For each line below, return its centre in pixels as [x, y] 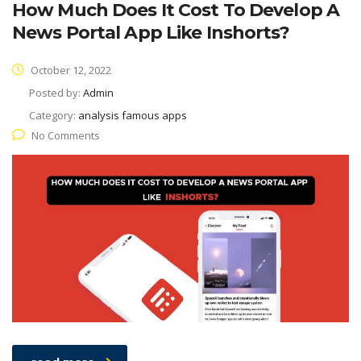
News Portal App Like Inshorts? [151, 33]
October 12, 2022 [70, 71]
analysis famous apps [133, 116]
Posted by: [56, 93]
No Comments [66, 136]
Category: [54, 116]
